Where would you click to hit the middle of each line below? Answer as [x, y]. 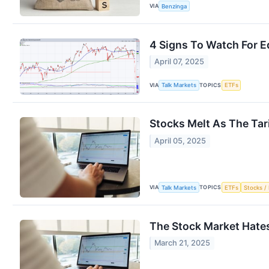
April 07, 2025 [180, 62]
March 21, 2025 [183, 243]
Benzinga [174, 6]
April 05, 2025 [180, 141]
